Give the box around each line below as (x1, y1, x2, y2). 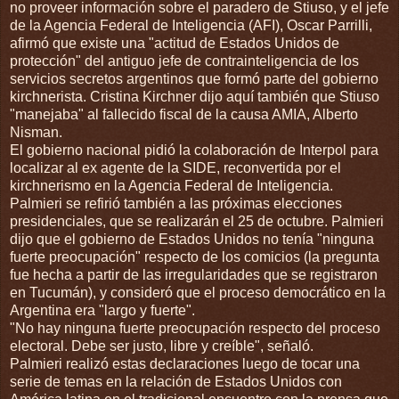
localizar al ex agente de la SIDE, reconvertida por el (10, 159, 341, 175)
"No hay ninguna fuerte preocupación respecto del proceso (10, 320, 380, 336)
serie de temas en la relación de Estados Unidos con (10, 373, 342, 389)
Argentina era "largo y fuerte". (10, 302, 195, 318)
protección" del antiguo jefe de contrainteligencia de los (10, 53, 359, 69)
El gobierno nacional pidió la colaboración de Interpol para (10, 142, 379, 158)
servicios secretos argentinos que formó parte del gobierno (10, 70, 379, 86)
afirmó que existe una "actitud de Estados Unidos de (10, 35, 339, 51)
